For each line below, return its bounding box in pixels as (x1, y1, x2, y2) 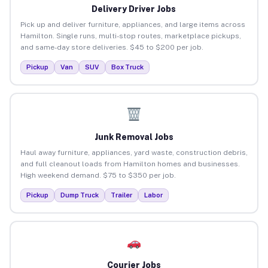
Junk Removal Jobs (94, 132, 173, 142)
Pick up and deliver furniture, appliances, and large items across (20, 20, 245, 29)
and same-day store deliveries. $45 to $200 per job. (20, 42, 203, 51)
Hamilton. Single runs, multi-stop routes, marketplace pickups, (20, 31, 241, 40)
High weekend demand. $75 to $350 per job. (20, 170, 176, 179)
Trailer (110, 191, 132, 199)
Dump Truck (60, 191, 99, 199)
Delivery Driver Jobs (92, 4, 176, 14)
